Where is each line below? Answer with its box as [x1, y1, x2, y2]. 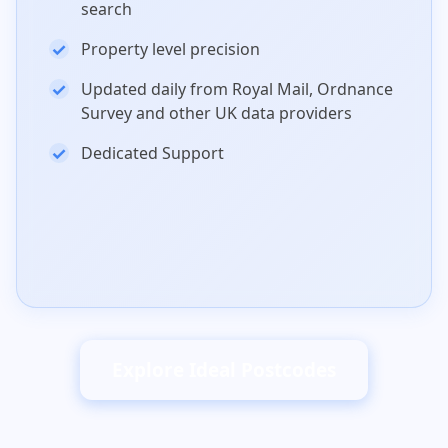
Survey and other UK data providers [81, 102, 352, 125]
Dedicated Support [81, 142, 224, 165]
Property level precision [81, 38, 260, 61]
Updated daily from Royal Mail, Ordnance [81, 78, 393, 101]
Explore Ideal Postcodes [112, 357, 336, 384]
